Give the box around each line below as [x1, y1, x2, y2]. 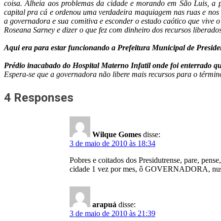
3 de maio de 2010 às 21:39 [69, 209, 155, 218]
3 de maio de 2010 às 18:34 [69, 139, 155, 147]
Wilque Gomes [92, 130, 141, 139]
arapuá [92, 200, 116, 209]
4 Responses [4, 91, 74, 105]
